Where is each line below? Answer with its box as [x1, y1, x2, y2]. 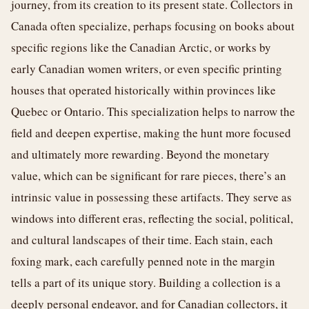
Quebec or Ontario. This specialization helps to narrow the [11, 103, 295, 119]
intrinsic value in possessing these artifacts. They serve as [11, 189, 292, 205]
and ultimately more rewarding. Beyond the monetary [11, 146, 270, 162]
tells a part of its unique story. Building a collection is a [11, 275, 281, 290]
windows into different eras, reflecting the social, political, [11, 210, 293, 226]
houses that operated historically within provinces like [11, 82, 276, 98]
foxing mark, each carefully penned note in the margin [11, 253, 275, 269]
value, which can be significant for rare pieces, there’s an [11, 168, 286, 183]
